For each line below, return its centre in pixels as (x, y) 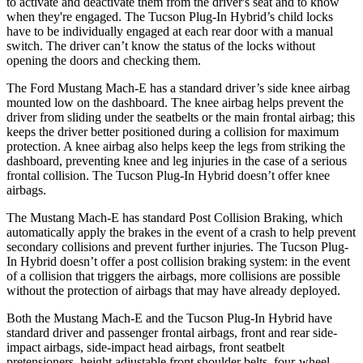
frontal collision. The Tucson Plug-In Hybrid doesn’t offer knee (168, 175)
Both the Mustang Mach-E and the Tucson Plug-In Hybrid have (169, 318)
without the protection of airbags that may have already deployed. (173, 290)
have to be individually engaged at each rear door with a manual (170, 31)
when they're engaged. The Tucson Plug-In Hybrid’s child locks (170, 16)
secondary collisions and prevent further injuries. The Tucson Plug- (177, 246)
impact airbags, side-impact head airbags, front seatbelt (145, 347)
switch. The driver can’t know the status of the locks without (161, 45)
